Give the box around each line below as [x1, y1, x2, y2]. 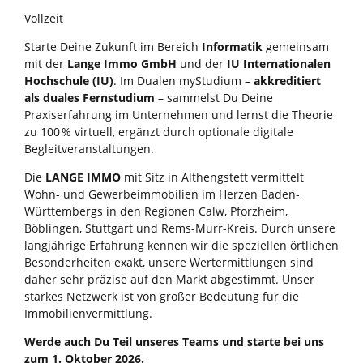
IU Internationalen [227, 56, 331, 72]
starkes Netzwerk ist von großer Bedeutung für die [24, 288, 299, 305]
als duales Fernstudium [24, 90, 155, 106]
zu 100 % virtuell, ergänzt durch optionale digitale [24, 124, 293, 140]
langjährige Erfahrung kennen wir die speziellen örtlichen [24, 237, 339, 254]
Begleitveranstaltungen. [24, 141, 154, 157]
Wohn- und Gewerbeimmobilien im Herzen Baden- [24, 186, 300, 203]
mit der [24, 56, 67, 72]
